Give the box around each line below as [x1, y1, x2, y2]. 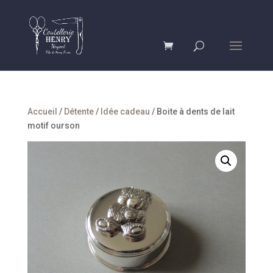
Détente [63, 107, 94, 116]
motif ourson [27, 121, 80, 130]
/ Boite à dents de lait [149, 107, 235, 116]
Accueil [27, 107, 57, 116]
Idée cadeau [100, 107, 150, 116]
